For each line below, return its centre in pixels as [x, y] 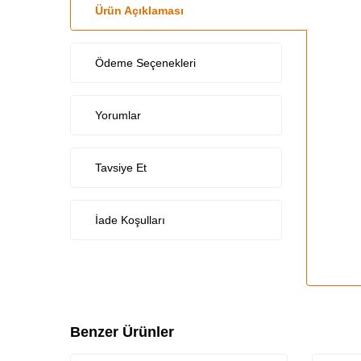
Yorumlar [118, 115]
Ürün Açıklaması [139, 10]
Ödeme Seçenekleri [145, 62]
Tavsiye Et [121, 167]
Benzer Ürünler [122, 332]
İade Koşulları [130, 220]
